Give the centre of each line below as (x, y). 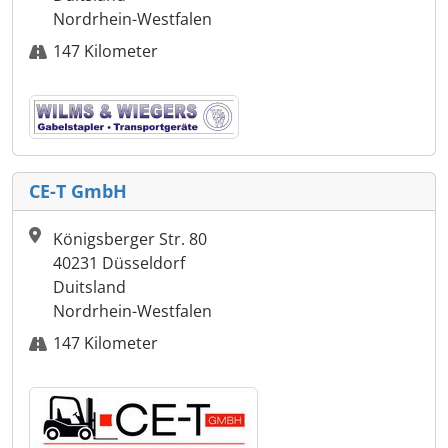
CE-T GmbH (78, 191)
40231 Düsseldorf (119, 263)
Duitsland (89, 287)
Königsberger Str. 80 (130, 239)
